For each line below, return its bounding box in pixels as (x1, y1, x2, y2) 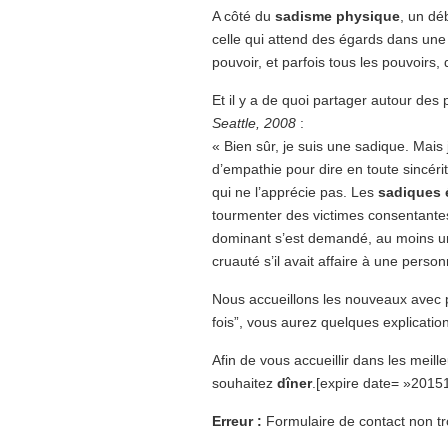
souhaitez (212, 375, 273, 391)
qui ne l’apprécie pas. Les (212, 184, 378, 200)
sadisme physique (275, 8, 400, 24)
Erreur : (212, 413, 262, 429)
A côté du (212, 8, 275, 24)
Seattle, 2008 (212, 115, 296, 131)
